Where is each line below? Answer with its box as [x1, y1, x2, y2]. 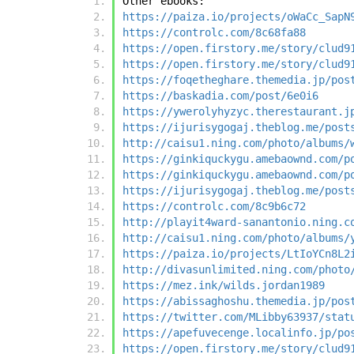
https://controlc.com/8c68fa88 [122, 26, 306, 40]
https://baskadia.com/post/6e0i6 [122, 89, 318, 103]
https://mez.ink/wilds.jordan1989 [122, 279, 325, 292]
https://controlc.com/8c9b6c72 [122, 200, 306, 213]
